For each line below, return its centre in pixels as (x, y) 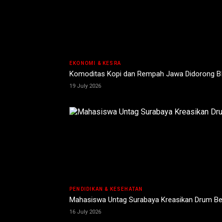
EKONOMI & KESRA (95, 63)
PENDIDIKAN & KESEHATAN (106, 189)
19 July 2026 (85, 86)
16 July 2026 (85, 212)
